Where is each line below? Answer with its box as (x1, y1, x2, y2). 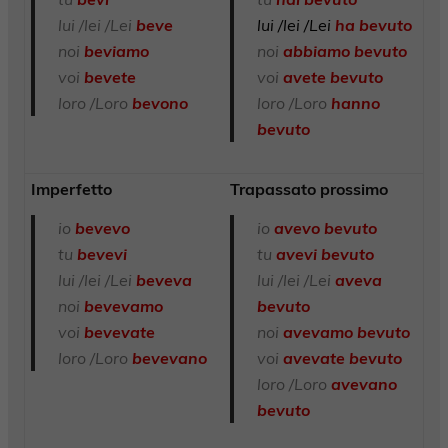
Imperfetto (31, 178, 113, 199)
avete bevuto (282, 67, 383, 88)
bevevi (76, 244, 127, 265)
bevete (83, 67, 136, 88)
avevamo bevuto (282, 322, 410, 343)
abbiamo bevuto (282, 41, 407, 62)
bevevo (74, 218, 130, 239)
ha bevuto (334, 15, 412, 36)
